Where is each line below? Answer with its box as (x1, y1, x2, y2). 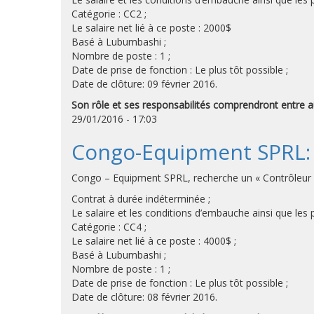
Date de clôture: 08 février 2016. (71, 290, 217, 303)
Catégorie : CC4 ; (71, 220, 146, 233)
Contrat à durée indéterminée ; (71, 192, 210, 205)
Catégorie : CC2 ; (71, 7, 146, 20)
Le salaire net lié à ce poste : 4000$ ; (71, 234, 236, 247)
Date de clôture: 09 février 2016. (71, 77, 217, 90)
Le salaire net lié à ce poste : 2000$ (71, 21, 231, 34)
